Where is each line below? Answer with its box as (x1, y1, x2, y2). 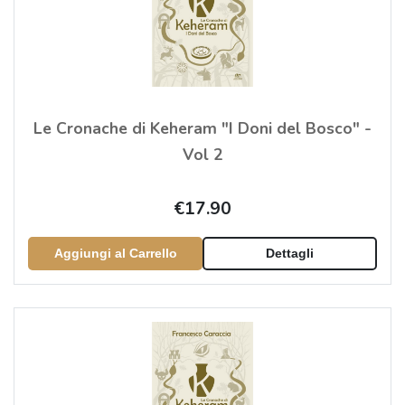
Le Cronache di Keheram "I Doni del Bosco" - (33, 118, 372, 140)
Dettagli (266, 246, 314, 261)
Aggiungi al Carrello (53, 246, 177, 261)
